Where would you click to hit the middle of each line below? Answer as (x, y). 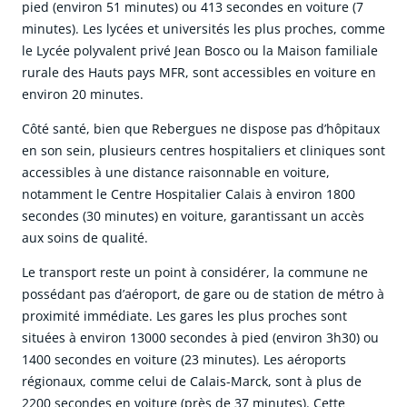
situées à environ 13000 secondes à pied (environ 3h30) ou (200, 338)
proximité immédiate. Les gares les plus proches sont (184, 316)
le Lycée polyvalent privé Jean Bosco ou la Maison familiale (200, 51)
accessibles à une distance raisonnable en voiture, (176, 173)
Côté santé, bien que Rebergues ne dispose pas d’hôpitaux (201, 129)
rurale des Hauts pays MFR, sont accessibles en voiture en (199, 73)
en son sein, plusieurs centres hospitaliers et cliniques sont (203, 151)
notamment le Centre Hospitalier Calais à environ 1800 (189, 194)
